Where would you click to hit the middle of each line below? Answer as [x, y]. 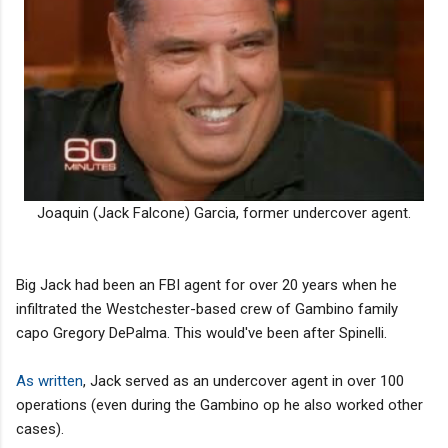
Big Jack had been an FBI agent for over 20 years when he [206, 284]
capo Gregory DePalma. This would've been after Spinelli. [201, 332]
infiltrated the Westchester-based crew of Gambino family [207, 308]
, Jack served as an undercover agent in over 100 [243, 380]
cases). [40, 428]
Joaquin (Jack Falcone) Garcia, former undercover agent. [224, 212]
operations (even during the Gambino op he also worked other [219, 404]
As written [49, 380]
